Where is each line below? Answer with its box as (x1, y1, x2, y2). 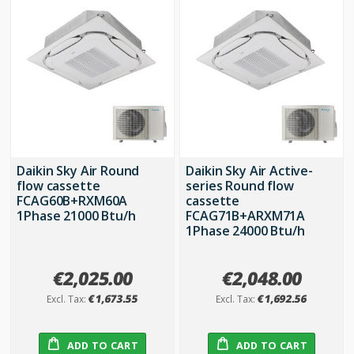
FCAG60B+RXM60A (17, 191, 128, 209)
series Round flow (186, 176, 294, 194)
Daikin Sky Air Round (17, 161, 140, 179)
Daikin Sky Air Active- (186, 161, 313, 179)
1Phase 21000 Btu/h (17, 206, 136, 224)
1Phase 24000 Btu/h (186, 221, 305, 239)
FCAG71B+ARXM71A (186, 206, 306, 224)
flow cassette (17, 176, 100, 194)
